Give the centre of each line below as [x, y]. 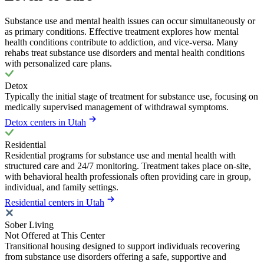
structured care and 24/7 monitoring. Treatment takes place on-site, [128, 166]
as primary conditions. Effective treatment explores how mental [122, 31]
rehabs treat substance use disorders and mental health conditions [125, 52]
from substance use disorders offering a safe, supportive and [115, 256]
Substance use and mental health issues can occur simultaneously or [130, 21]
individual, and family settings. [62, 187]
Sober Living [29, 225]
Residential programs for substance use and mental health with [120, 155]
